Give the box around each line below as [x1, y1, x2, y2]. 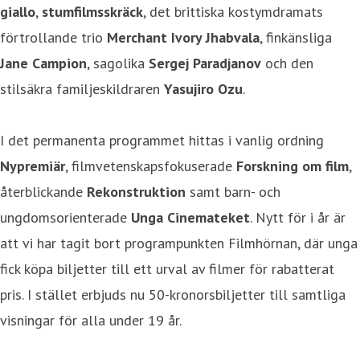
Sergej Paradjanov [149, 53, 261, 72]
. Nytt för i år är [250, 207, 346, 227]
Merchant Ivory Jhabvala [107, 27, 260, 47]
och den [261, 53, 313, 72]
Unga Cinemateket [131, 207, 250, 227]
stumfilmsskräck [42, 2, 143, 21]
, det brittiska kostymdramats [143, 2, 323, 21]
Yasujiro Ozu [164, 79, 243, 98]
